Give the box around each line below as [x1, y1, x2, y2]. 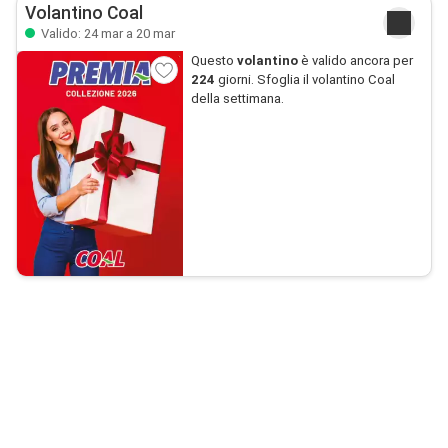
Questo [190, 52, 237, 68]
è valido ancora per [297, 52, 413, 68]
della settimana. [190, 90, 284, 106]
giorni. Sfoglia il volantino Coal [214, 71, 395, 87]
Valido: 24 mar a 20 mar [38, 25, 175, 41]
